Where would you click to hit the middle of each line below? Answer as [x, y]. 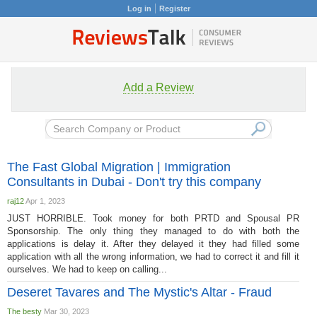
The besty [24, 311]
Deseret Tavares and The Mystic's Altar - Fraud [139, 292]
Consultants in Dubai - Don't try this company [134, 182]
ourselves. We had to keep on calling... [87, 269]
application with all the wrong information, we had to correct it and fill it [153, 257]
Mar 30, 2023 [65, 311]
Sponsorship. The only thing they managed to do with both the [153, 231]
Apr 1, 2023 [45, 201]
